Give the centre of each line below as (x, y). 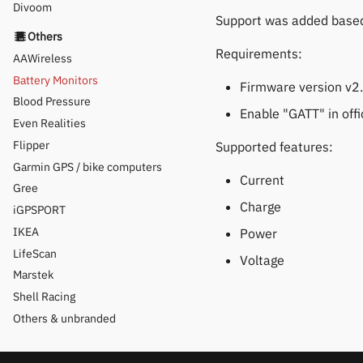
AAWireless (43, 58)
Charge (261, 206)
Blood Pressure (52, 102)
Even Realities (49, 124)
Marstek (33, 275)
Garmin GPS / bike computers (88, 167)
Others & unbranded (64, 318)
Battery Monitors (56, 80)
